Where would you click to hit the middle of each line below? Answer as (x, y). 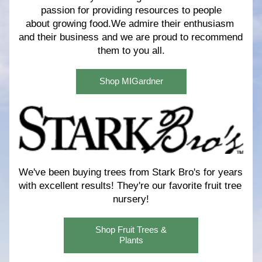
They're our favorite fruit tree (179, 186)
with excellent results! (68, 186)
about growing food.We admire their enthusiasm (130, 24)
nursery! (131, 199)
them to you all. (131, 51)
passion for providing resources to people (131, 10)
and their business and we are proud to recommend (131, 37)
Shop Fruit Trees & (131, 230)
